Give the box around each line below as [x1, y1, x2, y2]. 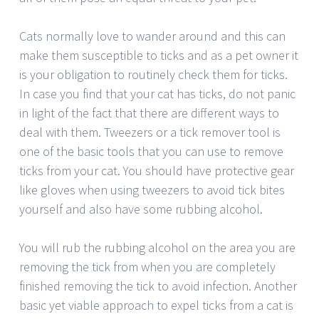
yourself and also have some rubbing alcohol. [19, 200, 263, 217]
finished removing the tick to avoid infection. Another [19, 277, 297, 294]
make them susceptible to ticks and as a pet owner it [19, 46, 298, 63]
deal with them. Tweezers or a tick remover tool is [19, 123, 281, 140]
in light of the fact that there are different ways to [19, 104, 279, 121]
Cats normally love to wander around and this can [19, 27, 286, 44]
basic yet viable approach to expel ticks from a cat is [19, 296, 293, 313]
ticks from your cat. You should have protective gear [19, 162, 294, 179]
